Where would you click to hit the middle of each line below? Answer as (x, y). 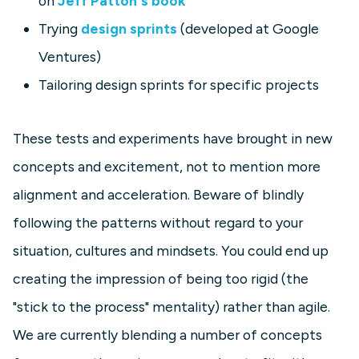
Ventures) (70, 57)
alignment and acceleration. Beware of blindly (158, 195)
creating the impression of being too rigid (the (161, 279)
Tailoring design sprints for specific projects (179, 85)
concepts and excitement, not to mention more (167, 167)
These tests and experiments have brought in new (173, 139)
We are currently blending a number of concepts (167, 335)
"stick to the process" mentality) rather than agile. (171, 307)
